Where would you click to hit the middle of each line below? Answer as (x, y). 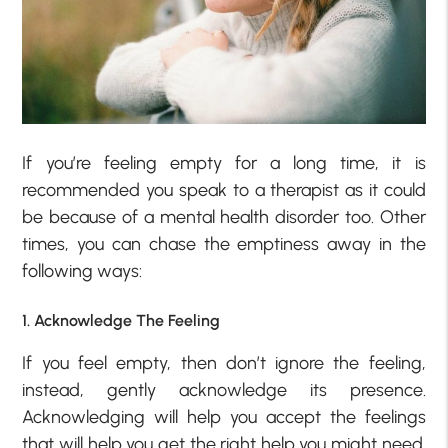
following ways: (82, 271)
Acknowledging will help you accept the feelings (224, 416)
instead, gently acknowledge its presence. (224, 389)
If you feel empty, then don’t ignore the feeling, (224, 362)
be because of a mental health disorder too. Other (224, 217)
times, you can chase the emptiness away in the (224, 244)
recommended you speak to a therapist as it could (224, 190)
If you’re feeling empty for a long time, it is (224, 163)
